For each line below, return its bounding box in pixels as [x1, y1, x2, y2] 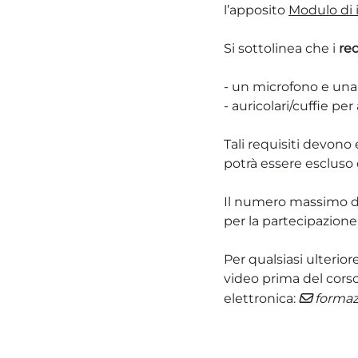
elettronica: [224, 291, 296, 306]
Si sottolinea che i [224, 41, 339, 56]
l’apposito [224, 2, 288, 18]
